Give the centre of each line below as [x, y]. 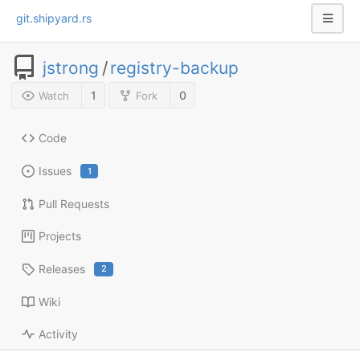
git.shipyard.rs [54, 18]
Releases [62, 268]
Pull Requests [74, 203]
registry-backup [174, 67]
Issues [55, 171]
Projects [60, 235]
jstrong [71, 67]
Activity [58, 333]
